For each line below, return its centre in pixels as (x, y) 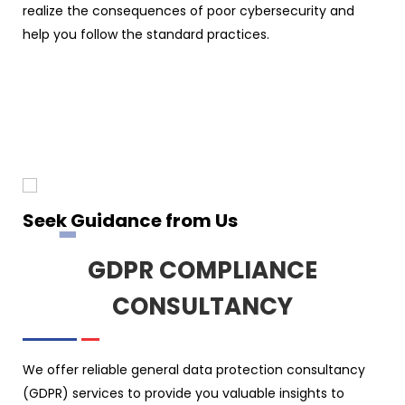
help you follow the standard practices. (146, 34)
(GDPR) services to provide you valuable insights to (184, 393)
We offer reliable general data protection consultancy (194, 369)
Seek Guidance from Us (130, 220)
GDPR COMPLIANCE (202, 270)
